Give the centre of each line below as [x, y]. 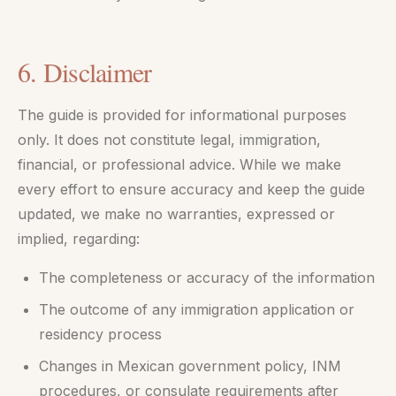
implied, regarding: [79, 239]
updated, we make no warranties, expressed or [176, 214]
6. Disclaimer [85, 72]
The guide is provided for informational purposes [182, 115]
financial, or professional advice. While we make [179, 164]
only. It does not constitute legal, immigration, [169, 140]
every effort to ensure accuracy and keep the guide [191, 189]
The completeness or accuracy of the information [207, 278]
